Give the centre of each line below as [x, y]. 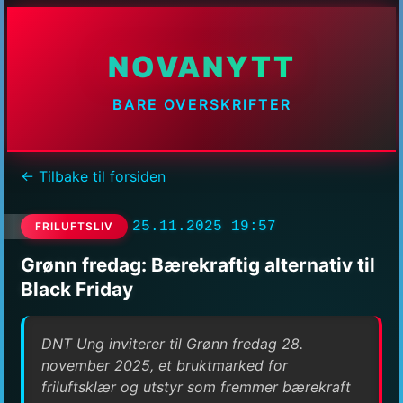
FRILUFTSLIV [74, 227]
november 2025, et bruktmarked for [165, 365]
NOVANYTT [201, 67]
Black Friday [77, 289]
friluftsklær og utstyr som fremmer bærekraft [197, 386]
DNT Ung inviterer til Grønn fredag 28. [173, 343]
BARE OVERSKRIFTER [201, 105]
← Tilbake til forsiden [93, 177]
